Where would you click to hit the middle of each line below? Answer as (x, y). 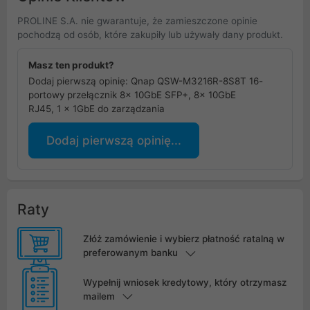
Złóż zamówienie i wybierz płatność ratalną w (183, 239)
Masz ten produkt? (71, 65)
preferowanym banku (130, 253)
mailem (99, 296)
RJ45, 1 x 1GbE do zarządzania (97, 109)
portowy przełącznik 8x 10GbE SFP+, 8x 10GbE (132, 95)
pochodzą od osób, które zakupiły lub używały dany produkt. (150, 35)
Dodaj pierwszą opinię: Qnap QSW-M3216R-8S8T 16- (146, 81)
